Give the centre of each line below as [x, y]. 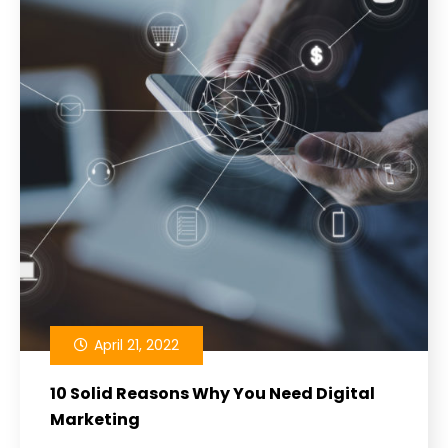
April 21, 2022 [134, 344]
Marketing [95, 419]
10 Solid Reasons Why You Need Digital [212, 393]
